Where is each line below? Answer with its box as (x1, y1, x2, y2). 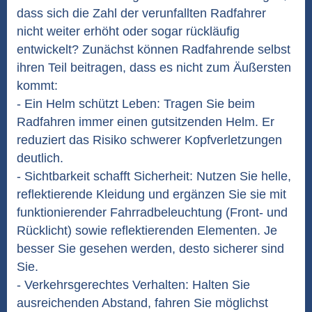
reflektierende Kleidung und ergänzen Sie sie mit (17, 187, 286, 201)
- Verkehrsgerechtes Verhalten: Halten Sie (17, 278, 250, 292)
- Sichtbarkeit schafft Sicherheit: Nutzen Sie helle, (17, 169, 291, 183)
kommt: (17, 79, 58, 93)
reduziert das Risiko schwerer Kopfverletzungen (17, 133, 282, 147)
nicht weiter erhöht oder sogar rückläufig (17, 24, 240, 38)
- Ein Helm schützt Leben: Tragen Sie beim (17, 97, 255, 111)
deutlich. (17, 151, 63, 165)
